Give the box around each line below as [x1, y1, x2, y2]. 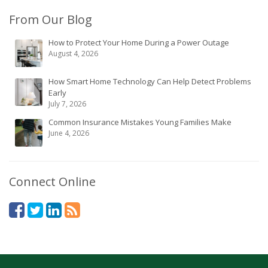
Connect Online [9, 173, 96, 190]
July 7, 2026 [48, 99, 86, 109]
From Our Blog [9, 11, 92, 28]
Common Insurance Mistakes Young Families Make [48, 117, 232, 127]
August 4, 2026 [48, 48, 98, 59]
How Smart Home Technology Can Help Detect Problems [48, 76, 251, 87]
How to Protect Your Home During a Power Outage [48, 37, 229, 48]
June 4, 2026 [48, 128, 89, 138]
